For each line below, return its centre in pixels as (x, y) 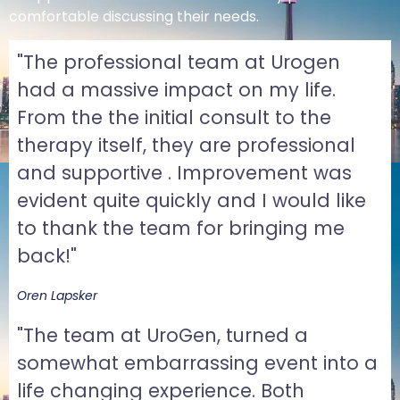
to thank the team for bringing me (180, 228)
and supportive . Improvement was (184, 172)
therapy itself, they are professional (186, 145)
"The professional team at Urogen (178, 62)
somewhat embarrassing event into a (197, 362)
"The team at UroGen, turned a (162, 335)
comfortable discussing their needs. (134, 16)
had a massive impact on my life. (176, 89)
